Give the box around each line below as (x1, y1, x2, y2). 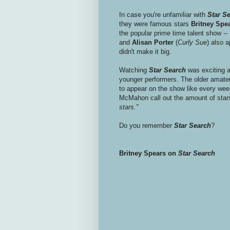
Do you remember (119, 121, 174, 129)
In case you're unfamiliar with (119, 10, 207, 18)
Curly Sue (178, 38, 207, 46)
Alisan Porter (132, 38, 176, 46)
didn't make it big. (119, 47, 171, 55)
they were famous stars (119, 20, 191, 28)
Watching (119, 66, 149, 74)
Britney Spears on (119, 149, 178, 157)
